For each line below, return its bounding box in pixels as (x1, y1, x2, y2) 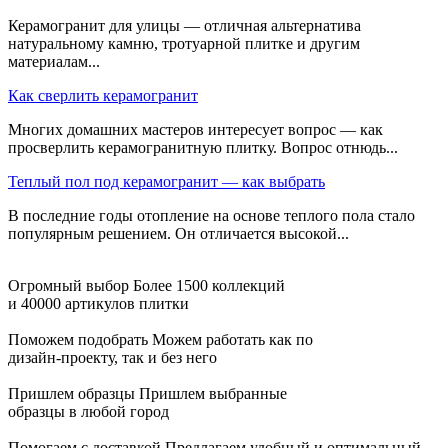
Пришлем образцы (8, 385, 139, 403)
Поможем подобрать (8, 331, 152, 349)
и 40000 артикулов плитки (8, 295, 189, 313)
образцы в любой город (8, 403, 169, 421)
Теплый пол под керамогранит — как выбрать (8, 173, 325, 191)
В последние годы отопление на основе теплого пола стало (8, 207, 415, 225)
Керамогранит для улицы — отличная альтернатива (8, 17, 361, 35)
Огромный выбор (8, 277, 133, 295)
